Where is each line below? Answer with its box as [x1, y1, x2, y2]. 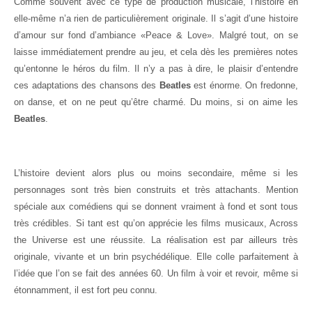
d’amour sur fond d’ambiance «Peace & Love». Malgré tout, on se [14, 30, 298, 41]
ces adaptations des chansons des [14, 80, 159, 91]
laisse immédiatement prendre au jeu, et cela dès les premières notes [14, 47, 298, 58]
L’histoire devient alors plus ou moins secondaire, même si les [14, 168, 298, 179]
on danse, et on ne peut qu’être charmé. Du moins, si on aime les [14, 97, 298, 108]
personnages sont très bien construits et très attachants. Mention [14, 185, 298, 196]
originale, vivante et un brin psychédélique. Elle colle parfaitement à [14, 251, 298, 263]
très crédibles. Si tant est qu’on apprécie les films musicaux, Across [14, 218, 298, 229]
